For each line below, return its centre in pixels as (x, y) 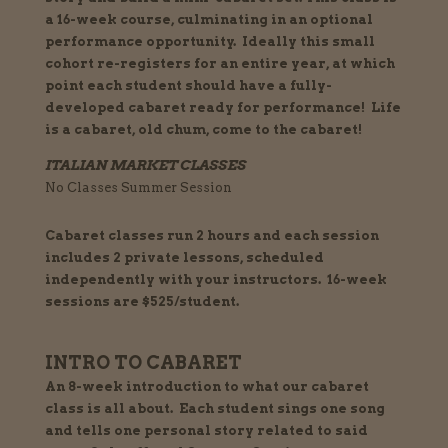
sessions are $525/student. (141, 301)
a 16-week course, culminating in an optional (208, 19)
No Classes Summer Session (138, 187)
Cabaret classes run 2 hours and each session (211, 235)
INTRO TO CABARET (143, 362)
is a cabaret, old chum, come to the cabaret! (203, 129)
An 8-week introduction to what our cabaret (206, 386)
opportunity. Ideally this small (260, 41)
